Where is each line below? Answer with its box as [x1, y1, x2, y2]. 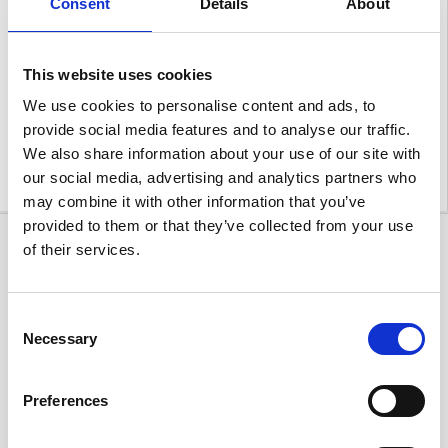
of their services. [23, 241, 140, 258]
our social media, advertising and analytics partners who [23, 169, 416, 186]
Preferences [23, 392, 109, 409]
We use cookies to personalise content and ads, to [23, 97, 376, 114]
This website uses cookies [23, 65, 213, 83]
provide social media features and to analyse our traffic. [23, 121, 411, 138]
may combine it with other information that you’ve [23, 193, 366, 210]
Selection [7, 334, 68, 351]
